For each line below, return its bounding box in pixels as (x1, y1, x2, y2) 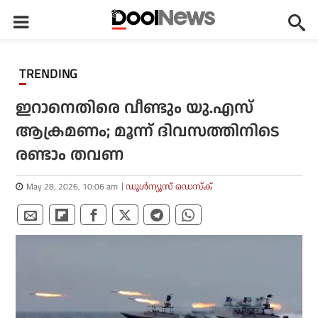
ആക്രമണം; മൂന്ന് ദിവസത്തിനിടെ (16, 120, 280, 143)
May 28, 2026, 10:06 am (26, 180, 119, 193)
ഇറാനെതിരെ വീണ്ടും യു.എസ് (16, 97, 254, 120)
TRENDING (26, 65, 78, 83)
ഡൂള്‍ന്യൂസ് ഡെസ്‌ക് (126, 181, 213, 192)
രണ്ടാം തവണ (16, 143, 124, 167)
